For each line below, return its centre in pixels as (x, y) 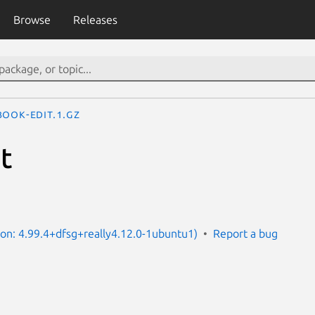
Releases (95, 20)
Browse (32, 20)
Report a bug (245, 233)
